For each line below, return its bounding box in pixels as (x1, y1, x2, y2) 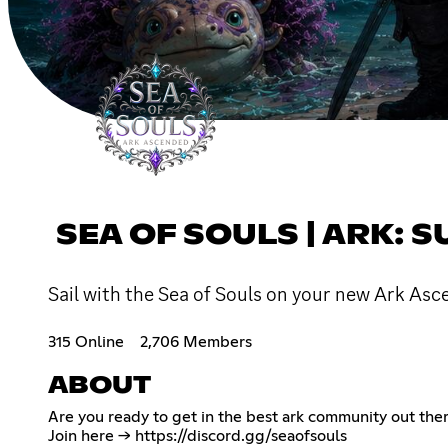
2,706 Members (140, 333, 252, 350)
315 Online (48, 333, 124, 350)
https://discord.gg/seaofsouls (135, 427, 347, 444)
